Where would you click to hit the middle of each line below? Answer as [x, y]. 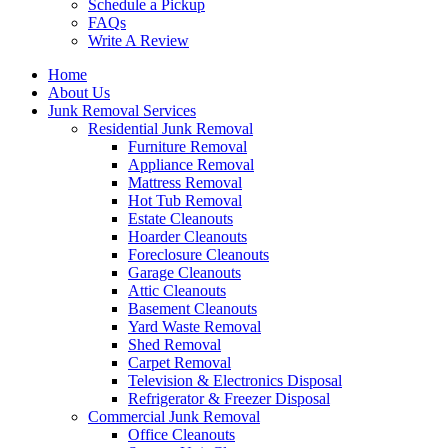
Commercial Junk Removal [174, 416]
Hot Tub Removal [185, 200]
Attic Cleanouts [177, 290]
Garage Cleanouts [184, 272]
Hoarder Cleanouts [187, 236]
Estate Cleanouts [180, 218]
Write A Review [138, 40]
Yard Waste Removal [194, 326]
